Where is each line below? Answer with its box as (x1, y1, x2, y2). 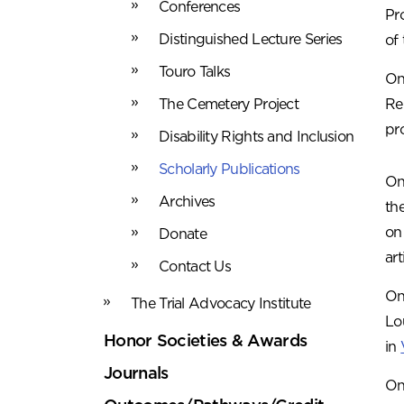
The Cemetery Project (159, 96, 298, 113)
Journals (104, 363, 169, 382)
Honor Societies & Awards (104, 331, 308, 350)
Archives (159, 193, 216, 210)
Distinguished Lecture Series (159, 31, 343, 48)
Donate (159, 225, 207, 243)
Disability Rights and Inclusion (159, 128, 354, 145)
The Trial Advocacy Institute (131, 295, 311, 312)
